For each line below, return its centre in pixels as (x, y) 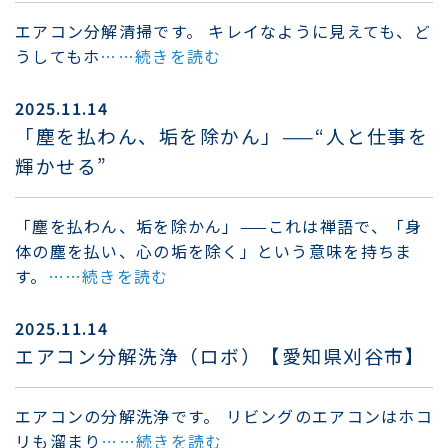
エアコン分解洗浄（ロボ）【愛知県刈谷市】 (220, 355)
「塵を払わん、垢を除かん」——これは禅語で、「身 (219, 225)
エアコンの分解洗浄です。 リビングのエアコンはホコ (224, 415)
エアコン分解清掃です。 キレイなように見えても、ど (223, 31)
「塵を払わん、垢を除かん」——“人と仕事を (222, 135)
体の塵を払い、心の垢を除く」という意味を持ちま (214, 250)
